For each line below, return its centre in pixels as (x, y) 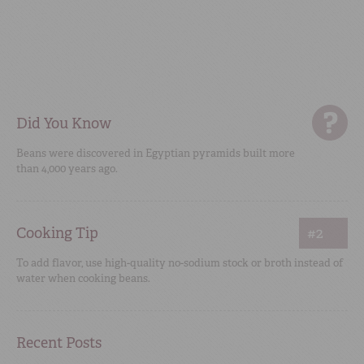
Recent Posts (59, 343)
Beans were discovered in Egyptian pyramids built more (156, 153)
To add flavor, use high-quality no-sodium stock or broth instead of (180, 263)
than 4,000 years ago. (67, 169)
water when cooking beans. (83, 278)
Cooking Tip (57, 233)
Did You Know (64, 123)
